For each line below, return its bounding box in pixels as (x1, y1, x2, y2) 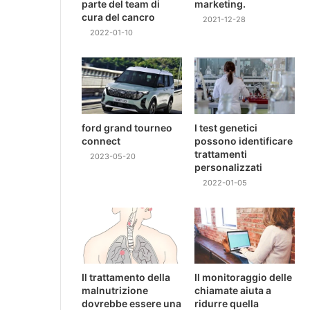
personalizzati (194, 161, 263, 173)
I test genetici (194, 121, 258, 134)
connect (82, 134, 120, 147)
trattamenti (194, 147, 248, 160)
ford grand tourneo (82, 121, 172, 134)
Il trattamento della (82, 271, 170, 284)
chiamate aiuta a (194, 284, 272, 297)
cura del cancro (82, 10, 155, 23)
